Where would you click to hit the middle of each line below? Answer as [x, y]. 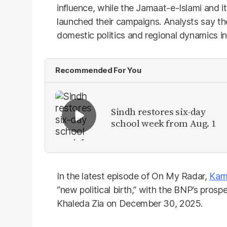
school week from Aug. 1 [164, 123]
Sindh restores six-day [158, 111]
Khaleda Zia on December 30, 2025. [130, 203]
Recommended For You [98, 70]
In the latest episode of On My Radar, [133, 176]
